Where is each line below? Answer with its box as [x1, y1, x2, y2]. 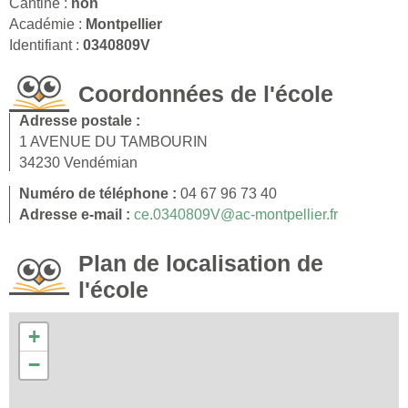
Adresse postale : [19, 112, 140, 128]
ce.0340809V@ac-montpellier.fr [134, 206, 338, 222]
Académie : [9, 15, 86, 32]
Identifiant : [9, 36, 83, 53]
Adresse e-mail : [19, 206, 134, 222]
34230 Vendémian [19, 154, 138, 170]
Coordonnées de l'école [78, 80, 333, 107]
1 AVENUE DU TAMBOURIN [19, 133, 208, 149]
